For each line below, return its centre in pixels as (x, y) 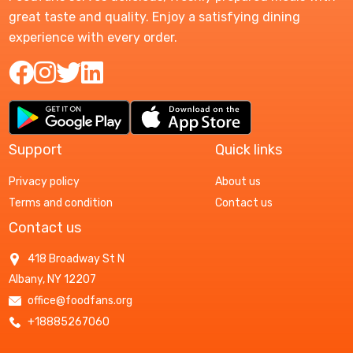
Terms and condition (60, 203)
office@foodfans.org (78, 300)
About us (238, 181)
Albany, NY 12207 (52, 279)
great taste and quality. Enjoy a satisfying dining (154, 17)
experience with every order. (93, 37)
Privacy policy (44, 181)
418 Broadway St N (74, 258)
